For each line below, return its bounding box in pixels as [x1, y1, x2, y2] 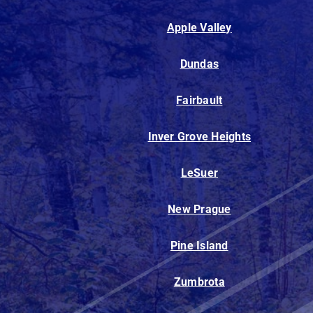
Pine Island [170, 239, 228, 253]
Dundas [180, 57, 219, 71]
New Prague [168, 203, 231, 217]
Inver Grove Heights [147, 130, 252, 144]
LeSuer [180, 166, 219, 180]
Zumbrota [173, 275, 225, 289]
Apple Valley [166, 21, 232, 35]
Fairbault [176, 94, 223, 108]
